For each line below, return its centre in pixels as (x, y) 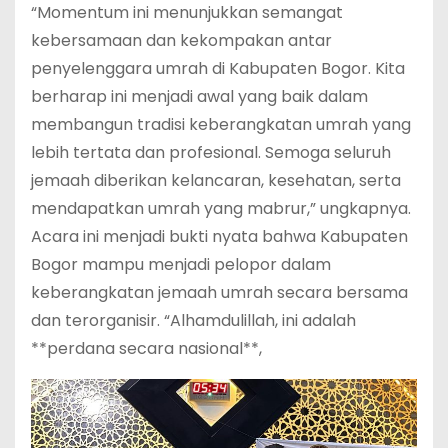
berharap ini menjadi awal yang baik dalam (199, 96)
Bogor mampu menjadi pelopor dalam (181, 264)
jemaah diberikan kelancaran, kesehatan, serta (216, 180)
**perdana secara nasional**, (146, 348)
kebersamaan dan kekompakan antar (181, 40)
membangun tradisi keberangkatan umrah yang (221, 124)
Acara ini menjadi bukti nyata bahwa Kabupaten (219, 236)
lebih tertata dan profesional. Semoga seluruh (211, 152)
